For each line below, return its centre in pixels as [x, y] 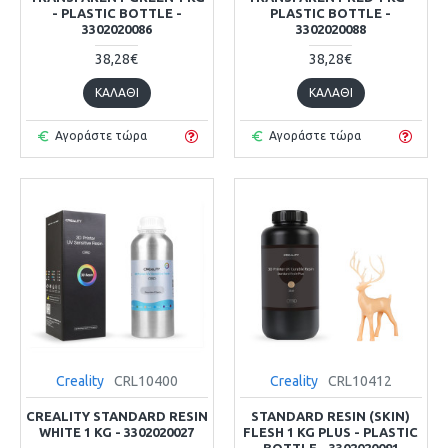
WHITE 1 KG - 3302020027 [117, 431]
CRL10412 [359, 380]
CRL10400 [145, 380]
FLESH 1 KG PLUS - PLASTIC [331, 431]
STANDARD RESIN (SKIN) [331, 415]
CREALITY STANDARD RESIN [117, 415]
